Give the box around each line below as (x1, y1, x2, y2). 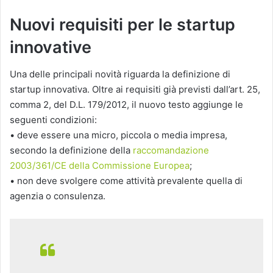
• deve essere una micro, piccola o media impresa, (10, 129, 227, 141)
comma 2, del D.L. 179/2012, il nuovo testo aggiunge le (10, 99, 243, 111)
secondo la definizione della (10, 144, 133, 157)
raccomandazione (133, 144, 209, 157)
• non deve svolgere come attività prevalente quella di (10, 175, 243, 187)
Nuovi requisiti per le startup (10, 14, 235, 35)
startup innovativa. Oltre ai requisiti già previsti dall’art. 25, (10, 83, 260, 96)
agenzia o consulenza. (10, 190, 105, 202)
